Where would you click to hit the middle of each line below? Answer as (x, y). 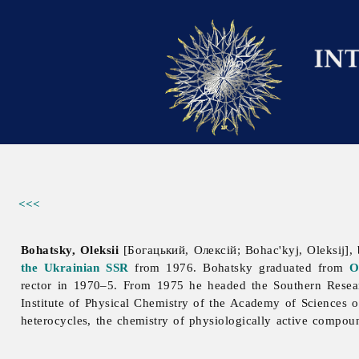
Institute (45, 303)
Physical (109, 303)
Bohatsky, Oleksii (70, 250)
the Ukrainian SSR (75, 268)
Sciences (327, 303)
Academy (257, 303)
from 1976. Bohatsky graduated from (239, 268)
